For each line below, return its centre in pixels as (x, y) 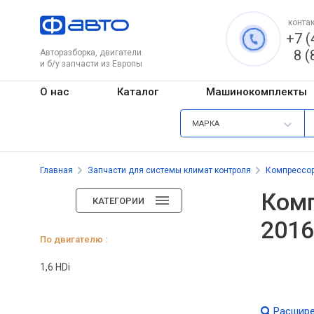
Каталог (137, 91)
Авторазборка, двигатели (91, 53)
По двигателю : (74, 239)
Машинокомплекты (256, 91)
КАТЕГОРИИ (118, 200)
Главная (56, 170)
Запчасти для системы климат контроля (169, 170)
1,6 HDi (55, 267)
